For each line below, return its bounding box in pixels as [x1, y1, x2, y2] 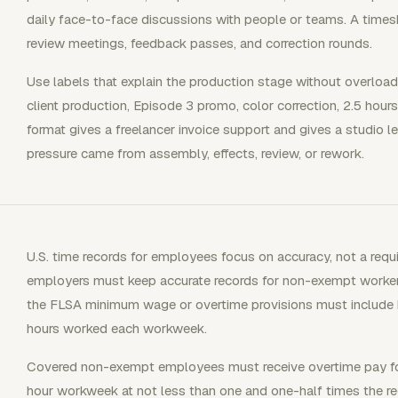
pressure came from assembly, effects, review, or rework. [27, 144, 364, 162]
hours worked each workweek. [27, 319, 207, 337]
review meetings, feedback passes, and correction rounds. [27, 34, 372, 52]
